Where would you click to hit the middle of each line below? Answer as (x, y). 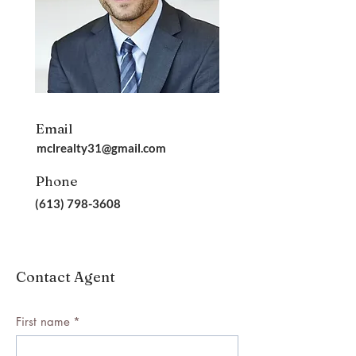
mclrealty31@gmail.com (101, 148)
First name (43, 321)
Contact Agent (66, 277)
